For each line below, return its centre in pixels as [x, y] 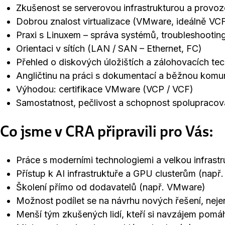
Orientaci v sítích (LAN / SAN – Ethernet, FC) [109, 48]
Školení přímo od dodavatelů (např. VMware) [111, 187]
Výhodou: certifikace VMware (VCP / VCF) [105, 89]
